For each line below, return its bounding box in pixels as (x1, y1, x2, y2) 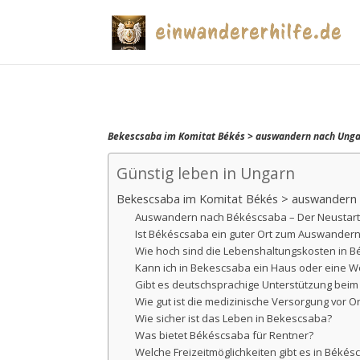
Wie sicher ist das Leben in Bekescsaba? (135, 310, 333, 325)
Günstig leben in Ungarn (117, 162, 296, 184)
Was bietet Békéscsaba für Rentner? (135, 327, 314, 342)
